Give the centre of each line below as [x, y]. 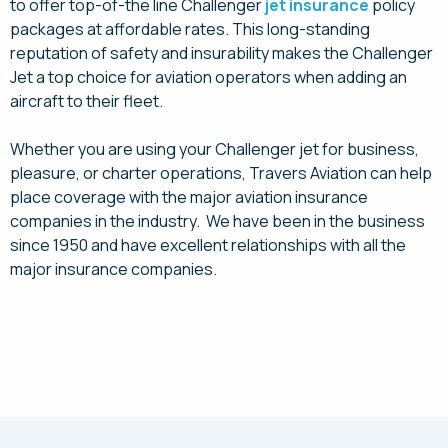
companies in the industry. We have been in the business [217, 221]
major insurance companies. [113, 269]
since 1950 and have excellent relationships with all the [208, 245]
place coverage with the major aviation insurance [189, 197]
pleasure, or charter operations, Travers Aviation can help [221, 173]
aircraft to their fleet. [86, 101]
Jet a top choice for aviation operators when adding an [208, 77]
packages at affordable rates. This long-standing [190, 29]
